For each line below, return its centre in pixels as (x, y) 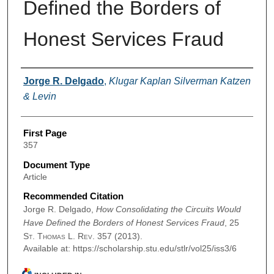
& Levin (39, 97)
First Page (45, 133)
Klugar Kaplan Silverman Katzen (180, 81)
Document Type (56, 165)
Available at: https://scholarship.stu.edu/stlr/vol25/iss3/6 (130, 249)
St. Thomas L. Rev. (59, 236)
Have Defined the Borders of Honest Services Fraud (124, 223)
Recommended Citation (73, 196)
